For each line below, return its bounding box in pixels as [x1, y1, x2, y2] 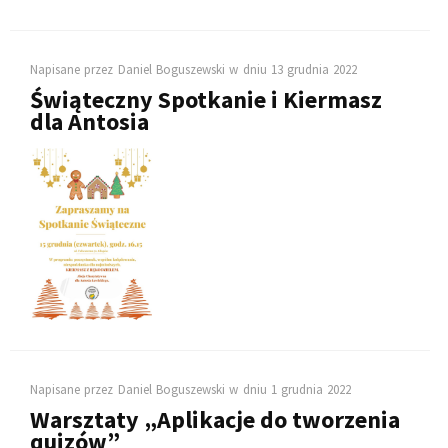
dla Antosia [30, 106, 149, 138]
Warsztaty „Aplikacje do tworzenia [30, 404, 400, 436]
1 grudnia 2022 [270, 381, 352, 399]
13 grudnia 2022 [270, 61, 358, 79]
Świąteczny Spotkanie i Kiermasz [30, 84, 382, 116]
